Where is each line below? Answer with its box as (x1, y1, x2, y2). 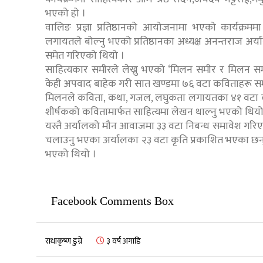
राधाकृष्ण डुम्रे (45, 234, 82, 248)
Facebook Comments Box (51, 194, 174, 207)
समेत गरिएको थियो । (45, 46, 124, 65)
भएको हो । (45, 4, 86, 22)
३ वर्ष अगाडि (104, 234, 141, 248)
